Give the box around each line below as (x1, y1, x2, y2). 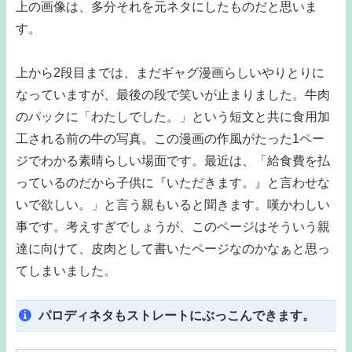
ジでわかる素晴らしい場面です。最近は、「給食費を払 (16, 154, 330, 168)
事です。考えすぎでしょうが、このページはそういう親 (16, 220, 330, 234)
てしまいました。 (16, 264, 116, 278)
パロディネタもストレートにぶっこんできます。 (38, 309, 315, 323)
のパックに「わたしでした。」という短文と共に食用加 (16, 110, 330, 124)
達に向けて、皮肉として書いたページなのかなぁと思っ (16, 242, 330, 256)
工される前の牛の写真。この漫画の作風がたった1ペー (16, 132, 324, 146)
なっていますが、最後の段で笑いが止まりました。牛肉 (16, 88, 330, 102)
